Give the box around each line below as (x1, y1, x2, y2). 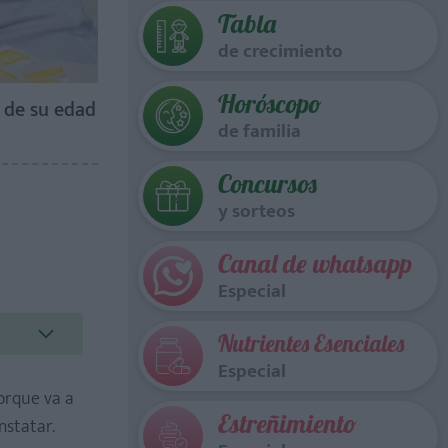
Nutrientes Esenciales (218, 329, 404, 358)
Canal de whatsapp (218, 247, 412, 280)
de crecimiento (218, 36, 343, 67)
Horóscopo (218, 87, 322, 120)
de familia (218, 116, 301, 147)
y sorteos (218, 196, 295, 227)
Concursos (218, 167, 317, 200)
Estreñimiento (218, 407, 357, 440)
